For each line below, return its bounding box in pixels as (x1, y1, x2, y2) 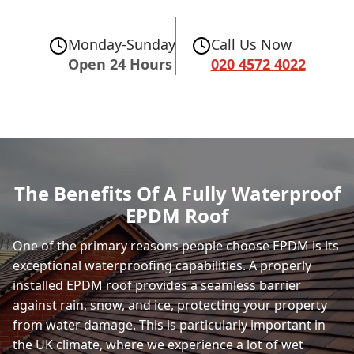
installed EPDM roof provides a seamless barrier (13, 276, 301, 294)
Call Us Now (210, 34, 292, 54)
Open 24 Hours (67, 54, 172, 73)
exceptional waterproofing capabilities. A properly (13, 256, 311, 274)
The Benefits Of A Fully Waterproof (13, 179, 341, 206)
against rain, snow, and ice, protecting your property (13, 296, 327, 314)
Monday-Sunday (67, 34, 175, 54)
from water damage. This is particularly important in (13, 315, 326, 333)
